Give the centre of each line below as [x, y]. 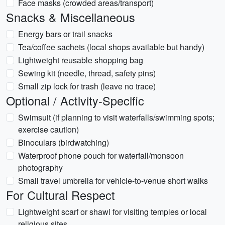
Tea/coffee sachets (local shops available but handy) [111, 47]
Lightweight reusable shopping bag [81, 60]
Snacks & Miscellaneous [71, 17]
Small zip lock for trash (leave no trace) [87, 86]
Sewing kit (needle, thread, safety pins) [87, 73]
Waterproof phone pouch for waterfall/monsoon [101, 155]
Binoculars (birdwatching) [64, 142]
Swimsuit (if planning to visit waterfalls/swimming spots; [116, 117]
